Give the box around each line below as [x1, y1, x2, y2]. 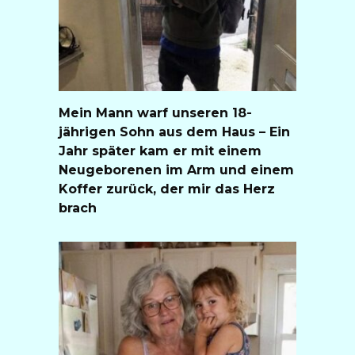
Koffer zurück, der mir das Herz [59, 181, 275, 197]
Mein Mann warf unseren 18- [59, 105, 252, 120]
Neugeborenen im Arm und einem [59, 162, 294, 177]
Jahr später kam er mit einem [59, 143, 261, 158]
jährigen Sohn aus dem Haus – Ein [59, 124, 290, 139]
